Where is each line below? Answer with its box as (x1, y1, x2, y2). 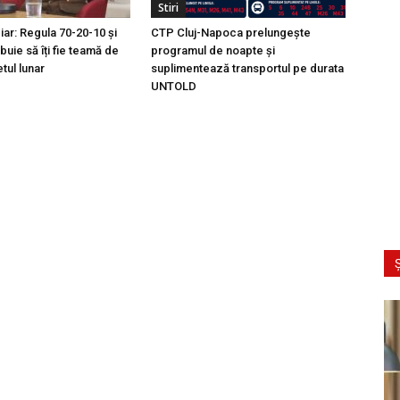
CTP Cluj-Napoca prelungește (151, 26, 312, 40)
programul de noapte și (151, 44, 276, 58)
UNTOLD (151, 79, 197, 94)
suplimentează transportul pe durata (151, 62, 345, 76)
